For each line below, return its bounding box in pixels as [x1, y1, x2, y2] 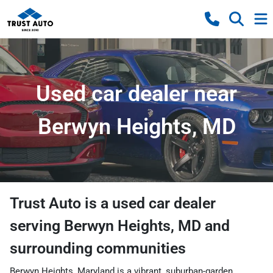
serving [10, 217, 64, 235]
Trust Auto [10, 194, 81, 212]
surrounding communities [10, 239, 186, 257]
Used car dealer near [36, 81, 237, 107]
